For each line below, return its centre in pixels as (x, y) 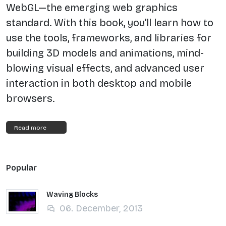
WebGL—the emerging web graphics (92, 8)
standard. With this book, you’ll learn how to (110, 23)
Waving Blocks (72, 195)
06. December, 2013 (100, 209)
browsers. (30, 99)
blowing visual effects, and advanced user (105, 68)
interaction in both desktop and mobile (99, 83)
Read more (30, 127)
